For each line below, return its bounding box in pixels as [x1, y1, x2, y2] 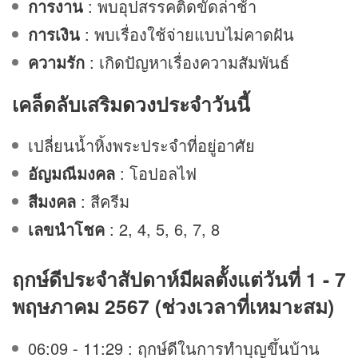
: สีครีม [81, 189, 129, 213]
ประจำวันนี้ [156, 89, 250, 118]
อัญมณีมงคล [28, 161, 120, 185]
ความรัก [28, 50, 85, 74]
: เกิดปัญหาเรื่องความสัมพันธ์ [85, 50, 289, 74]
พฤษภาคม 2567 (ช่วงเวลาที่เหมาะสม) [12, 292, 340, 321]
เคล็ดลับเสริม [12, 89, 122, 118]
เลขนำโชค [28, 217, 109, 241]
